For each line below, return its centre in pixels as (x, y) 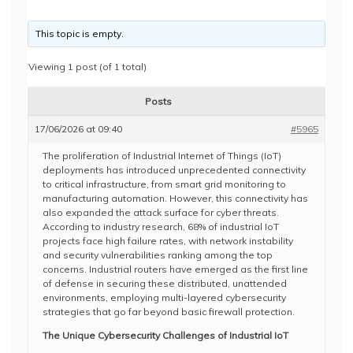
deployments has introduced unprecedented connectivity (174, 170)
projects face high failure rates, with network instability (168, 241)
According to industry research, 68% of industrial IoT (161, 227)
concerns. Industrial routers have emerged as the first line (175, 269)
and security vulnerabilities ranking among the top (158, 255)
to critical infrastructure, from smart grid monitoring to (164, 184)
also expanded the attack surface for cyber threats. (161, 212)
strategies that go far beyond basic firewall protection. (169, 312)
